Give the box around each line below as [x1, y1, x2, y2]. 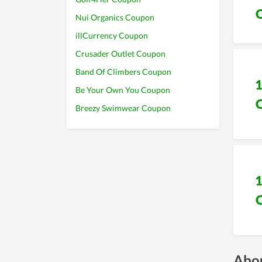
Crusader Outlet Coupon [75, 49, 166, 58]
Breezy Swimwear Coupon [75, 103, 171, 113]
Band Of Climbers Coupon [75, 67, 171, 77]
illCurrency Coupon [75, 30, 148, 40]
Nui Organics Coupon [75, 12, 154, 22]
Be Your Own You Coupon [75, 85, 170, 95]
